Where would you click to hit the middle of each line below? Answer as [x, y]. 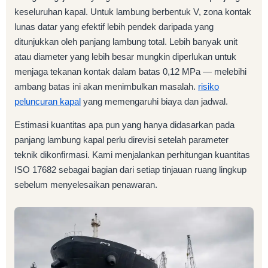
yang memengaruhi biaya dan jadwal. [154, 102]
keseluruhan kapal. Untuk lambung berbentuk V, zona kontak [133, 12]
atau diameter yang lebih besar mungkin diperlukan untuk [125, 57]
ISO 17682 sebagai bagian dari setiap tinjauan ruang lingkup [130, 170]
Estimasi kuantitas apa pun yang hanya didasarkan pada [124, 125]
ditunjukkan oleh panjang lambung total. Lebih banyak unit [126, 42]
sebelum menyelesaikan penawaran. [86, 185]
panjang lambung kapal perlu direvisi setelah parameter [121, 140]
